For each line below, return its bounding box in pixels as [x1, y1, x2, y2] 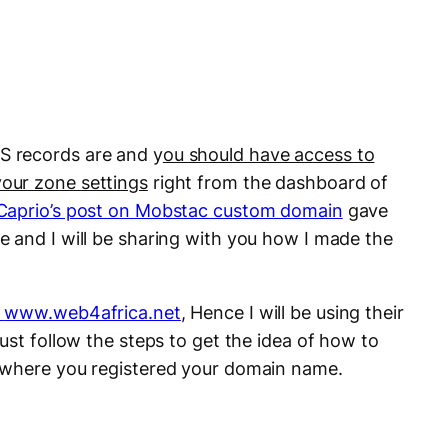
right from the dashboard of [147, 172, 389, 194]
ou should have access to [162, 144, 375, 166]
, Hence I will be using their [180, 302, 404, 324]
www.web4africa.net [4, 302, 181, 324]
